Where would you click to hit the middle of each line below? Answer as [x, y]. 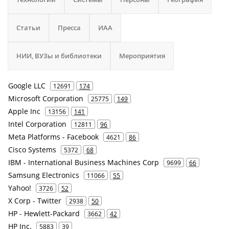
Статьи [28, 28]
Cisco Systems [32, 150]
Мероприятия [142, 56]
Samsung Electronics [44, 175]
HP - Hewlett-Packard [44, 213]
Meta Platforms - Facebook [53, 137]
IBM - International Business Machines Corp [84, 162]
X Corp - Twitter [35, 201]
